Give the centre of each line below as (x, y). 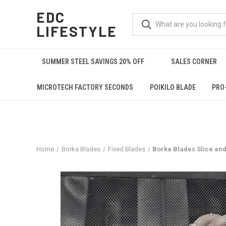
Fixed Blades (126, 149)
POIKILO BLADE (173, 87)
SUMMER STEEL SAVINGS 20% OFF (93, 62)
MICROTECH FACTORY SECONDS (85, 87)
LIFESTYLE (77, 31)
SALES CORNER (194, 62)
